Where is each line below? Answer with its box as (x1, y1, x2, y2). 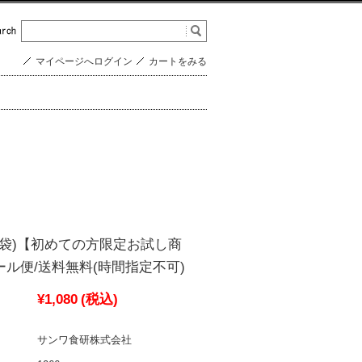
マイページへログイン (36, 56, 133, 66)
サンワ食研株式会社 (37, 335, 132, 346)
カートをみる (149, 56, 207, 66)
